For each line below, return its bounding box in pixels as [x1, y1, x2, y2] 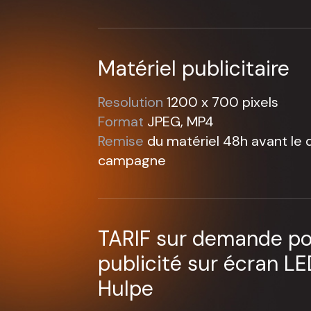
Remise [98, 132, 144, 150]
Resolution [98, 93, 164, 111]
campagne [98, 151, 167, 169]
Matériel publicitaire [98, 55, 290, 82]
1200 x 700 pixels [163, 93, 279, 111]
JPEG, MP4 [144, 112, 215, 131]
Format [98, 112, 144, 131]
